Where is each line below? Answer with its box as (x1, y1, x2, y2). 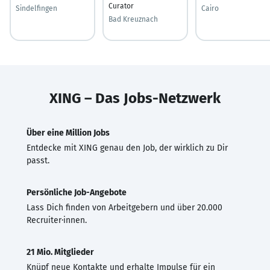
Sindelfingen (16, 4, 57, 13)
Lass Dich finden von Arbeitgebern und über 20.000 (27, 202, 222, 213)
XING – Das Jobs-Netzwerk (49, 89, 221, 107)
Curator (108, 1, 134, 10)
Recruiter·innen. (27, 215, 87, 225)
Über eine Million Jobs (27, 127, 110, 138)
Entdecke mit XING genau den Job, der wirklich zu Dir (27, 142, 228, 153)
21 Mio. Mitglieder (27, 246, 94, 257)
